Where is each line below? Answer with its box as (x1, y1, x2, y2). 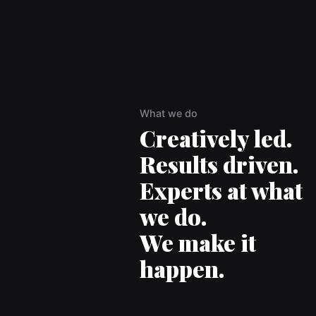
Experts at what (139, 175, 303, 206)
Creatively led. (139, 123, 292, 154)
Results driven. (139, 149, 298, 180)
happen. (139, 253, 224, 284)
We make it (139, 227, 256, 258)
